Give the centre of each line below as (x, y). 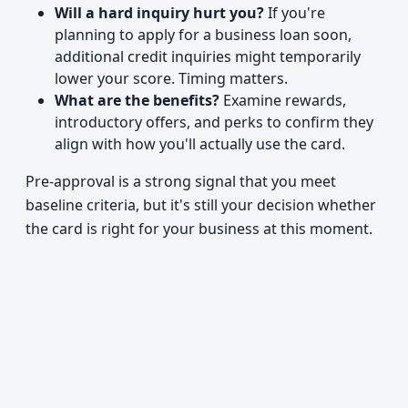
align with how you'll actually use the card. (200, 144)
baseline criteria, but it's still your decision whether (201, 205)
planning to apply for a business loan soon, (203, 35)
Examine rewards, (283, 100)
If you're (295, 13)
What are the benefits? (137, 100)
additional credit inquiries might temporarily (208, 56)
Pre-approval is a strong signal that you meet (181, 181)
